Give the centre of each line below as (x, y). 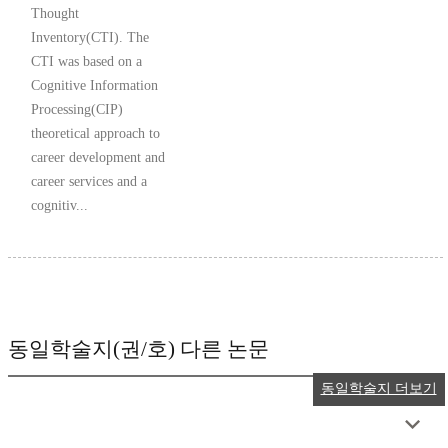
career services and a (89, 182)
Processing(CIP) (77, 110)
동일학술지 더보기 (378, 389)
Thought (55, 14)
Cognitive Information (94, 86)
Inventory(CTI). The (90, 38)
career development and (98, 158)
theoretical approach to (95, 134)
